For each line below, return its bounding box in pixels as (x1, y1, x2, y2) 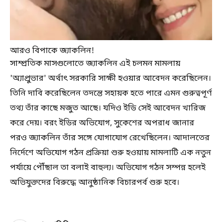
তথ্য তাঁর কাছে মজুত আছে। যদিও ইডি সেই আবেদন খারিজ (10, 103, 206, 114)
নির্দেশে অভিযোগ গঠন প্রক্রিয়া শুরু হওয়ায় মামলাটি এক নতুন (10, 148, 211, 159)
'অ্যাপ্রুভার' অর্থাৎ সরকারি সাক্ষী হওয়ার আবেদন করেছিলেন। (10, 73, 211, 84)
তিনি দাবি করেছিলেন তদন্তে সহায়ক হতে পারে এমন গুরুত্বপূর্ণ (10, 88, 212, 99)
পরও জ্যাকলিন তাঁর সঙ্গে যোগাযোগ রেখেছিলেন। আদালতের (10, 133, 210, 144)
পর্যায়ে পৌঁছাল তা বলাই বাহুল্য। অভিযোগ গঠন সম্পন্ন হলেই (10, 163, 206, 173)
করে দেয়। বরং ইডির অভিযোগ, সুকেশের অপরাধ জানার (10, 118, 194, 129)
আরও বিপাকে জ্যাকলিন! (10, 46, 94, 56)
